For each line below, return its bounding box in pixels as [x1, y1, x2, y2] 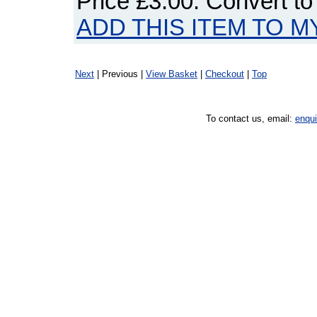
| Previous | [94, 69, 146, 79]
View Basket [146, 69, 197, 79]
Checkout [205, 69, 244, 79]
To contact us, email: [206, 113, 295, 124]
